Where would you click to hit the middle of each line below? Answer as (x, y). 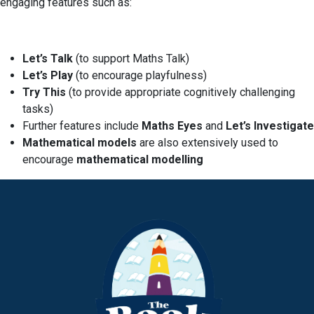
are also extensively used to (209, 142)
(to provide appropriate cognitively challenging (182, 92)
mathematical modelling (140, 159)
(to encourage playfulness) (141, 75)
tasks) (38, 109)
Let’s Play (48, 75)
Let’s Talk (48, 58)
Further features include (81, 125)
